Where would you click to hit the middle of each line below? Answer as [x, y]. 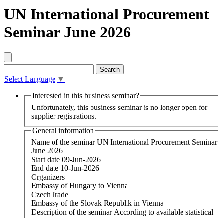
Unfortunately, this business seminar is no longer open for [119, 107]
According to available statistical [163, 212]
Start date [45, 160]
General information [63, 130]
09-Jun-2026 [81, 160]
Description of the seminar [72, 212]
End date [45, 168]
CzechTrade [50, 195]
